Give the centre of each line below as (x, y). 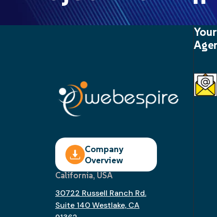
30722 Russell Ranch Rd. (101, 193)
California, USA (84, 176)
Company (104, 149)
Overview (104, 160)
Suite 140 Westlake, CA (97, 205)
